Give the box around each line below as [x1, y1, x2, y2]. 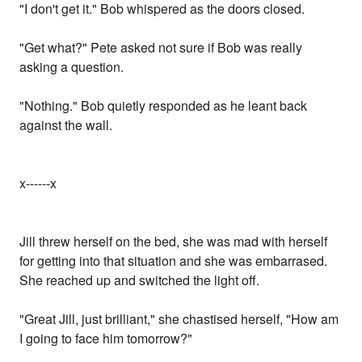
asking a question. [19, 57, 124, 77]
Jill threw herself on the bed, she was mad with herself [19, 232, 328, 251]
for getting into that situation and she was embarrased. [19, 251, 328, 271]
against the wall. [19, 116, 113, 135]
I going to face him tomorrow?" [19, 329, 193, 348]
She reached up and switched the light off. [19, 271, 260, 290]
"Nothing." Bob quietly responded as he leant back [19, 96, 308, 116]
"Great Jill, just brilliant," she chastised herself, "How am [19, 309, 339, 329]
